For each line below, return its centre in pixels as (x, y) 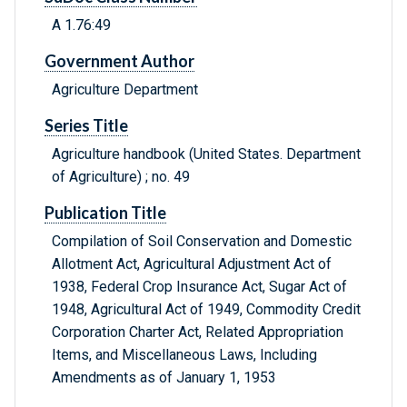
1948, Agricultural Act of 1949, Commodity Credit (206, 310)
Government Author (119, 61)
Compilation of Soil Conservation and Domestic (202, 242)
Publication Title (105, 213)
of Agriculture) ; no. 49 (121, 177)
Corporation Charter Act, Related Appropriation (198, 333)
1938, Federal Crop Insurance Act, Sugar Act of (199, 287)
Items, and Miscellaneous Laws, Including (184, 355)
